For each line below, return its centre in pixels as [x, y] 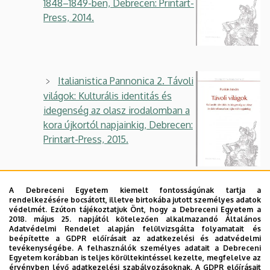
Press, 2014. [69, 17]
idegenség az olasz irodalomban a [117, 110]
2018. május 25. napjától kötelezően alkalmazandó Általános [135, 219]
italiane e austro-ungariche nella [112, 258]
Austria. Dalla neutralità [93, 229]
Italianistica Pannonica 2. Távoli [126, 80]
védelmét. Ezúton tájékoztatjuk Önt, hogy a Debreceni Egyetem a [135, 209]
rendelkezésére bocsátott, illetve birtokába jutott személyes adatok [135, 200]
